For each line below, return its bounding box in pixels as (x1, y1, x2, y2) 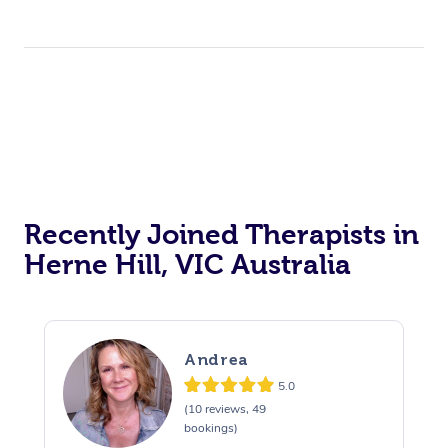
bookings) (183, 420, 238, 437)
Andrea (183, 350, 249, 370)
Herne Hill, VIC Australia (24, 248, 351, 280)
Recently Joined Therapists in (24, 218, 419, 250)
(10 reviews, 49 (183, 401, 266, 418)
